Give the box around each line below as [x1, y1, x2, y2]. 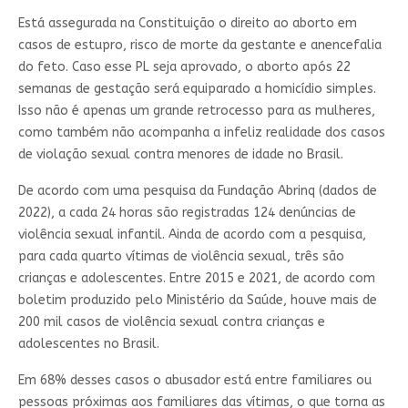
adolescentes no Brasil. [17, 336, 163, 352]
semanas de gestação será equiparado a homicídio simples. [17, 81, 376, 97]
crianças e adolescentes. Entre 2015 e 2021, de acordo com [17, 270, 375, 287]
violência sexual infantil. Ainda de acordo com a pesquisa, [17, 227, 366, 243]
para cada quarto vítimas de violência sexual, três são [17, 249, 344, 265]
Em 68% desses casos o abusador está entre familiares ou [17, 372, 372, 389]
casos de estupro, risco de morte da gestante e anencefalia [17, 37, 382, 54]
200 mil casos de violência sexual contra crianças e [17, 314, 325, 331]
